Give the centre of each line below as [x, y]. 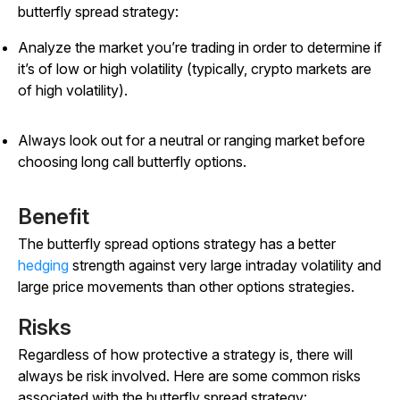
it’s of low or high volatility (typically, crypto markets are [195, 69]
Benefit [54, 217]
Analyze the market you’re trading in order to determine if [200, 48]
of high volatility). [73, 91]
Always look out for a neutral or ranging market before [192, 141]
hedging [43, 266]
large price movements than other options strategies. [186, 287]
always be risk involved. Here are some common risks [189, 376]
